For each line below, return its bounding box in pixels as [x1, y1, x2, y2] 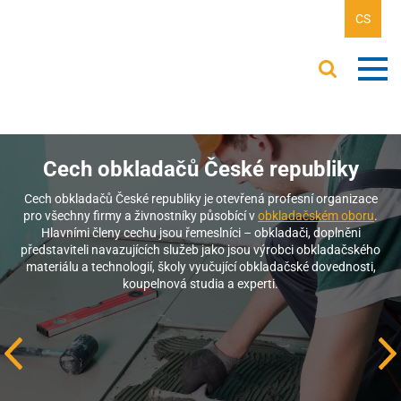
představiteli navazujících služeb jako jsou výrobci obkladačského [21, 243, 380, 257]
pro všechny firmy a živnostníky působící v [23, 209, 258, 223]
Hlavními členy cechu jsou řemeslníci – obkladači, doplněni [40, 226, 361, 240]
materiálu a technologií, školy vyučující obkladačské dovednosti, [25, 260, 376, 274]
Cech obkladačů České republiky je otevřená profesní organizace [23, 192, 378, 206]
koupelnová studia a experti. [123, 277, 278, 291]
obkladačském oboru [258, 209, 374, 223]
